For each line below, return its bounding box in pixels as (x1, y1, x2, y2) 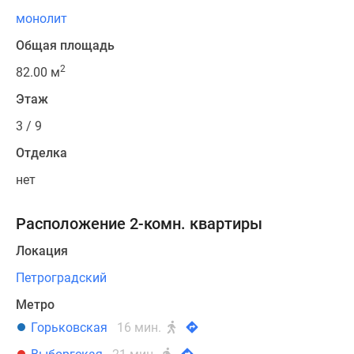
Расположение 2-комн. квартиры (16, 214, 262, 234)
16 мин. (117, 320, 164, 336)
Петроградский (16, 270, 107, 286)
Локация (16, 243, 68, 259)
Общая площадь (16, 38, 115, 54)
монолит (16, 11, 67, 27)
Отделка (16, 145, 67, 161)
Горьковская (31, 320, 107, 336)
